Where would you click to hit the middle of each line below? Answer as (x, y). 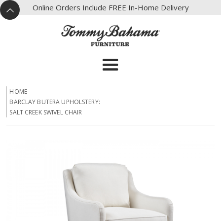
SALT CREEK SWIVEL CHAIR (46, 112)
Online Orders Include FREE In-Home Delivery (110, 7)
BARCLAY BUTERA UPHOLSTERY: (55, 102)
